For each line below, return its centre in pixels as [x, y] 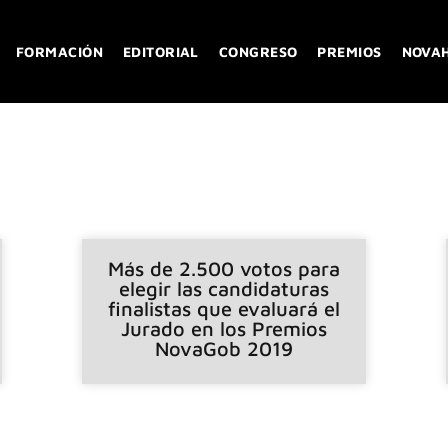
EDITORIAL [160, 51]
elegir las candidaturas [223, 288]
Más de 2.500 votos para [223, 268]
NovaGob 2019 [223, 348]
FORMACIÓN [59, 51]
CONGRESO [258, 51]
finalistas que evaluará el [223, 308]
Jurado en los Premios [223, 328]
